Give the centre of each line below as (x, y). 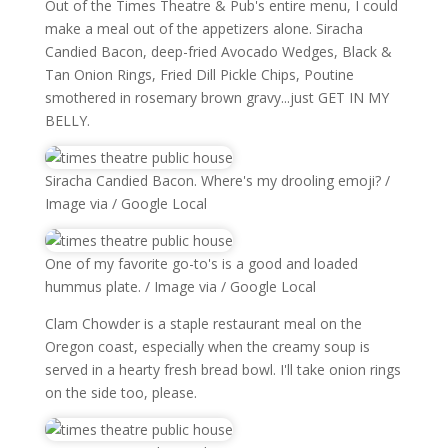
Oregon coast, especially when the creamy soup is (207, 346)
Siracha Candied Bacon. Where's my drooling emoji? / (217, 180)
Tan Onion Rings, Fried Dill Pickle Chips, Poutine (199, 74)
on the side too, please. (120, 392)
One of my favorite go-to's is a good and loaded (201, 263)
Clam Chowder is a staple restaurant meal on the (203, 323)
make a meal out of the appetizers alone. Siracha (203, 28)
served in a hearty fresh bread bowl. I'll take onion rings (222, 369)
